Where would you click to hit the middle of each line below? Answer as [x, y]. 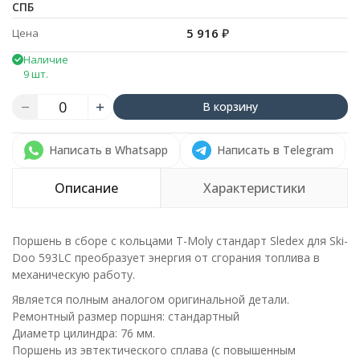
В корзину [231, 106]
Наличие [46, 59]
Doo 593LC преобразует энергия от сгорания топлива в [166, 258]
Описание [86, 188]
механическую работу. [74, 274]
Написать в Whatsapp [108, 150]
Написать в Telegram [275, 150]
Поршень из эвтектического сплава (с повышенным [154, 350]
